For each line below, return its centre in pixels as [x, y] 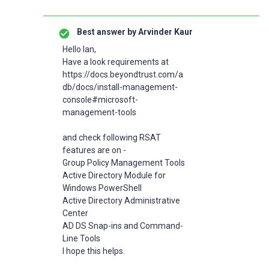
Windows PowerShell [102, 188]
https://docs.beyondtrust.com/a [123, 74]
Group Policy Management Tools [124, 163]
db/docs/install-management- [120, 87]
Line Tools [81, 238]
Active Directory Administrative [121, 201]
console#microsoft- [100, 100]
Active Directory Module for [114, 175]
